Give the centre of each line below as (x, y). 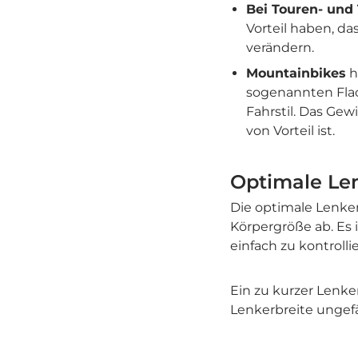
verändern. (280, 48)
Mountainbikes (296, 74)
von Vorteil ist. (290, 131)
